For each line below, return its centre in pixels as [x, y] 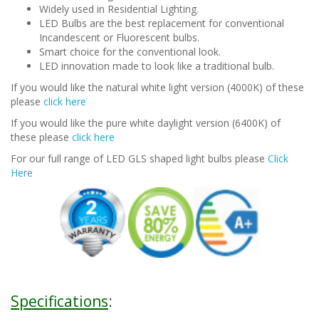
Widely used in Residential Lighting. [119, 9]
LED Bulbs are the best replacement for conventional [162, 23]
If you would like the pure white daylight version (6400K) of [146, 122]
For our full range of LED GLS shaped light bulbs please [139, 158]
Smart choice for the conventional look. [130, 51]
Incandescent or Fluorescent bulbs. [119, 37]
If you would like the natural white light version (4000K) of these [157, 87]
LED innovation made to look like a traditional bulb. [157, 66]
